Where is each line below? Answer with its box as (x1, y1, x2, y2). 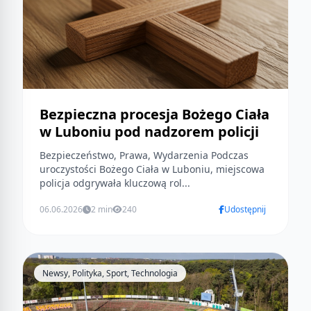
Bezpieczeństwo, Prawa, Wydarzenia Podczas (40, 149, 211, 162)
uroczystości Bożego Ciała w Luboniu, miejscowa (40, 162, 264, 176)
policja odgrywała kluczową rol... (40, 176, 190, 190)
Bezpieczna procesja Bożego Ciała (40, 105, 269, 124)
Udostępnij (224, 203, 266, 216)
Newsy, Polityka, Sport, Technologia (42, 267, 178, 280)
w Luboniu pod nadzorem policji (40, 122, 259, 142)
